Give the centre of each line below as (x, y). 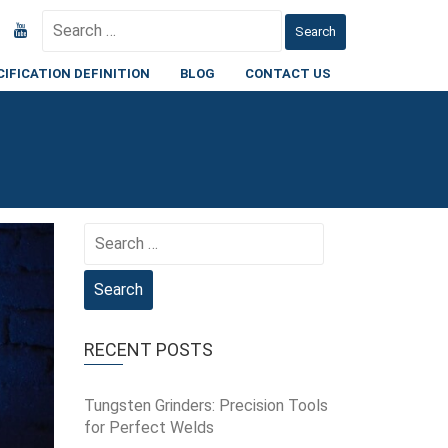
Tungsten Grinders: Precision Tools (205, 405)
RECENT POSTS (148, 349)
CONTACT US (288, 73)
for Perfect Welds (148, 427)
